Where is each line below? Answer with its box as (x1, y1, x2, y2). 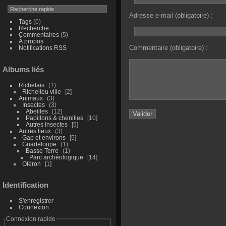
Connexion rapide (6, 215, 55, 222)
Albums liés (3, 65, 44, 74)
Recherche (18, 24, 49, 31)
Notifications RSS (18, 44, 67, 51)
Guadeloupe (22, 140, 56, 147)
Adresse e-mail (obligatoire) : (129, 11, 213, 19)
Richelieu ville (22, 88, 61, 95)
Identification (3, 181, 48, 190)
